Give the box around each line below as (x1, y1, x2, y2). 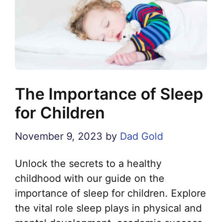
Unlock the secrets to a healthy (15, 157, 162, 169)
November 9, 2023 (15, 130, 103, 142)
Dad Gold (120, 130, 163, 142)
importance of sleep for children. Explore (15, 187, 206, 199)
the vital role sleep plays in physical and (15, 202, 202, 214)
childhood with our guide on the (15, 172, 165, 184)
